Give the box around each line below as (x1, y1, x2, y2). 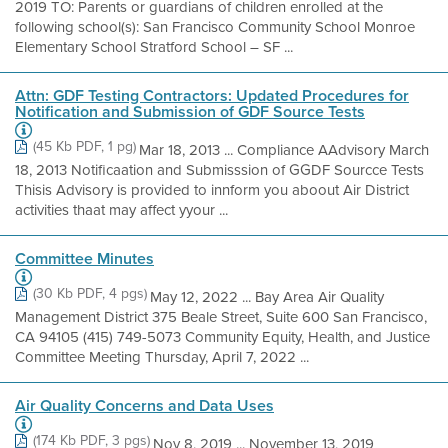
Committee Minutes (15, 247, 154, 270)
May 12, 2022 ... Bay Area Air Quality (150, 286, 384, 308)
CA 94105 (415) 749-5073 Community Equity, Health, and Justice (15, 326, 430, 348)
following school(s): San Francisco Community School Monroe (15, 16, 415, 38)
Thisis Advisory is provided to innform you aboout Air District (15, 179, 409, 201)
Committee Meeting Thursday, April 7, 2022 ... (15, 346, 309, 368)
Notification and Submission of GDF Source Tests (15, 100, 365, 123)
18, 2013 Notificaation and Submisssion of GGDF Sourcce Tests (15, 159, 424, 181)
